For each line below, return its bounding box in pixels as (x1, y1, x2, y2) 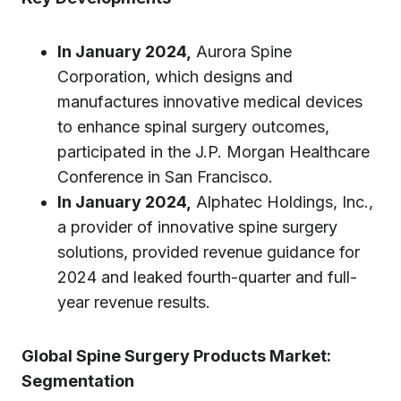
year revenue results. (57, 293, 210, 311)
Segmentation (21, 371, 134, 390)
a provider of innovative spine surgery (57, 218, 337, 236)
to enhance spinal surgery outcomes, (57, 117, 329, 136)
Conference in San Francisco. (57, 167, 273, 186)
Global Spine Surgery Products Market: (21, 346, 331, 365)
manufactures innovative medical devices (57, 92, 363, 111)
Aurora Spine (192, 42, 292, 61)
